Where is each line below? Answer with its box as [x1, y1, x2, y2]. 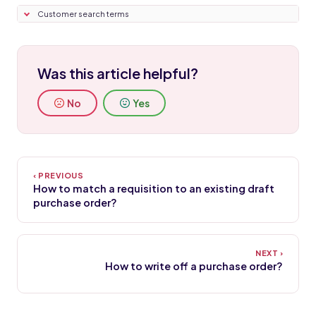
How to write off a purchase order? [105, 260, 283, 273]
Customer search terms [37, 9, 129, 19]
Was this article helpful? [37, 64, 198, 83]
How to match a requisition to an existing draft [33, 182, 274, 195]
